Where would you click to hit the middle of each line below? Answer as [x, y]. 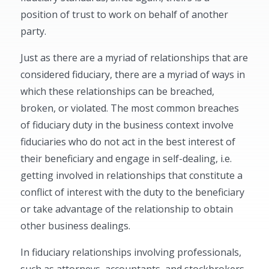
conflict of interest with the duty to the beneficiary [133, 192]
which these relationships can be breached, [118, 91]
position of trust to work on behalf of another [125, 14]
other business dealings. [76, 226]
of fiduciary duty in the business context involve [127, 125]
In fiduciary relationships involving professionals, [131, 252]
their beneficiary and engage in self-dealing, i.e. [126, 159]
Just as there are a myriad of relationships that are [134, 58]
